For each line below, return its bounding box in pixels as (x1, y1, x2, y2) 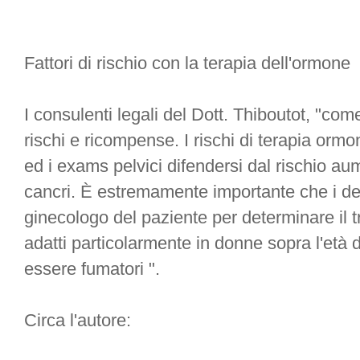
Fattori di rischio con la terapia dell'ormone (24, 53, 350, 73)
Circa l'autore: (24, 310, 131, 330)
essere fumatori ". (24, 259, 160, 279)
